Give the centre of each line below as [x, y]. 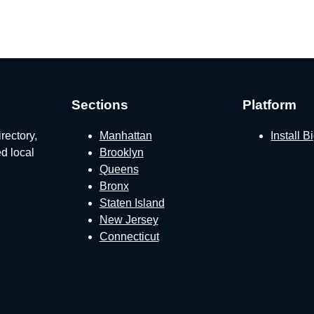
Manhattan [125, 136]
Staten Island [132, 203]
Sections [100, 104]
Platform [270, 104]
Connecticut [129, 237]
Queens [119, 170]
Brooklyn [121, 153]
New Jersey [129, 220]
